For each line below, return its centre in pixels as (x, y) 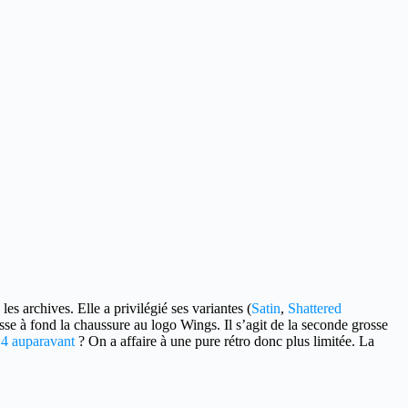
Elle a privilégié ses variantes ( (163, 308)
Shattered (315, 308)
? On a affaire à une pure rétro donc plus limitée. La (224, 341)
